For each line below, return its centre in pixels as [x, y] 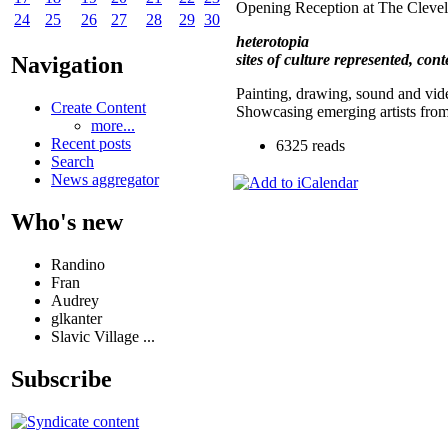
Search [72, 161]
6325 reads [310, 145]
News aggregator [105, 179]
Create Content [98, 107]
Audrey [75, 300]
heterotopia [272, 41]
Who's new [67, 221]
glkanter [76, 318]
